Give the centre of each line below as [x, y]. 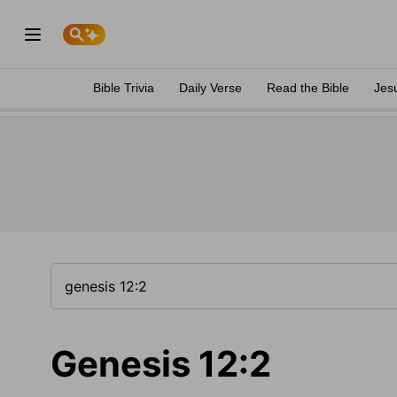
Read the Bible [308, 88]
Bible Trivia [124, 88]
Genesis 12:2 [161, 364]
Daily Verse [210, 88]
